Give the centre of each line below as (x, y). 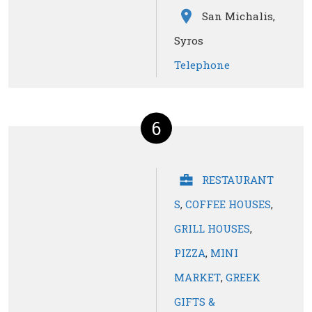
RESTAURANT (238, 180)
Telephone (202, 65)
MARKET (197, 278)
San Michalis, (239, 16)
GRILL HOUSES (212, 229)
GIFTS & (195, 302)
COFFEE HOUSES (228, 204)
